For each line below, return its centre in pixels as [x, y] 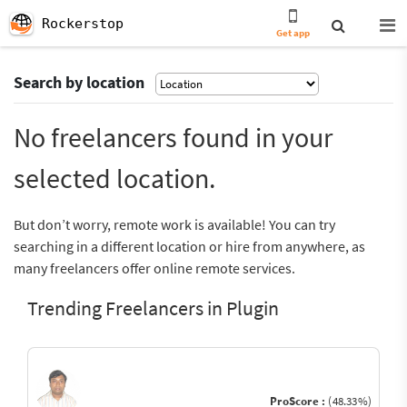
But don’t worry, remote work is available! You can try [174, 224]
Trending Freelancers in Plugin [153, 308]
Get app [293, 33]
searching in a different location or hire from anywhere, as [189, 246]
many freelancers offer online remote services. [154, 268]
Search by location [79, 82]
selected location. [114, 178]
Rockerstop [83, 24]
